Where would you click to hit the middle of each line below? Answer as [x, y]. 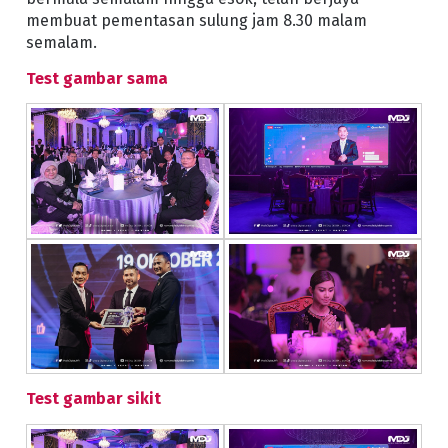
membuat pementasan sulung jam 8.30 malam [196, 21]
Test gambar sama [96, 78]
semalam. [61, 43]
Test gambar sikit [93, 399]
